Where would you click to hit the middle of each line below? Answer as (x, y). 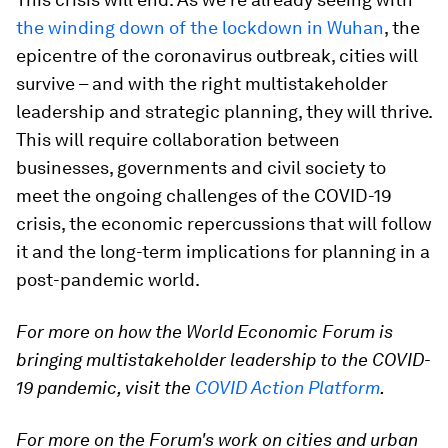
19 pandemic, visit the (105, 387)
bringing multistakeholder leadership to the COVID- (223, 359)
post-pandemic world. (108, 279)
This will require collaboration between (178, 139)
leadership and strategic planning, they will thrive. (224, 111)
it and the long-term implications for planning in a (223, 251)
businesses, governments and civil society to (201, 167)
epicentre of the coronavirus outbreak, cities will (217, 55)
